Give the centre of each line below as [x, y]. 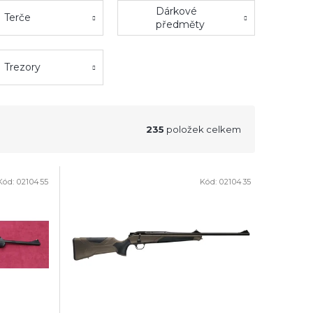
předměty [180, 24]
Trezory [22, 67]
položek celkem [203, 129]
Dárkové [176, 11]
